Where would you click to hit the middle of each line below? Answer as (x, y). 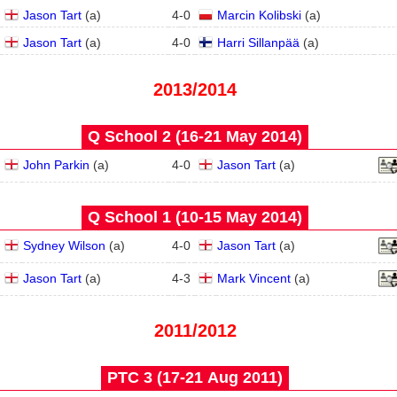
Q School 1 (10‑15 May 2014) (195, 217)
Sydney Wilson (64, 245)
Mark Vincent (254, 278)
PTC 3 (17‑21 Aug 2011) (195, 378)
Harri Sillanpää (258, 43)
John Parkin (56, 165)
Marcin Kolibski (259, 15)
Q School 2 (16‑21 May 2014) (195, 136)
